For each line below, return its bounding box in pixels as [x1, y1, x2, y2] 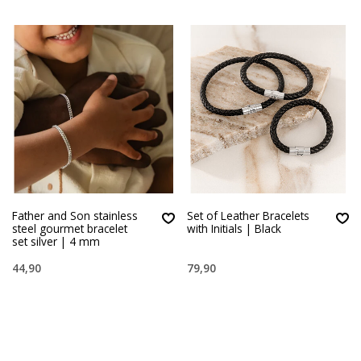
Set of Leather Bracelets [186, 208, 309, 224]
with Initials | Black [186, 221, 281, 237]
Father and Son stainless [12, 208, 138, 224]
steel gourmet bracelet [12, 221, 127, 237]
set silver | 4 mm [12, 234, 100, 250]
